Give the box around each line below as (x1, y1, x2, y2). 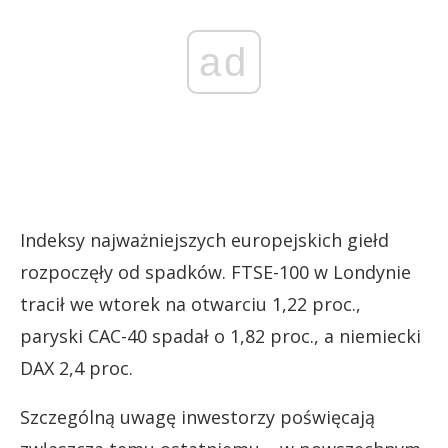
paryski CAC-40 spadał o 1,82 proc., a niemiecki (20, 324, 421, 348)
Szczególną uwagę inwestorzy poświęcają (20, 405, 375, 429)
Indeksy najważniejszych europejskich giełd (20, 228, 389, 252)
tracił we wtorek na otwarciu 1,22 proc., (20, 292, 361, 316)
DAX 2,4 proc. (20, 356, 133, 380)
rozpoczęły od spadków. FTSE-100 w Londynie (20, 260, 411, 284)
